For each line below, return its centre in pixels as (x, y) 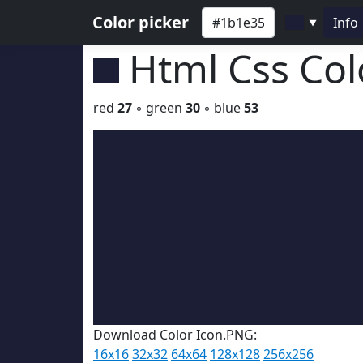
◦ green (159, 108)
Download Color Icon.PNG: (175, 335)
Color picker (141, 22)
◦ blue (222, 108)
